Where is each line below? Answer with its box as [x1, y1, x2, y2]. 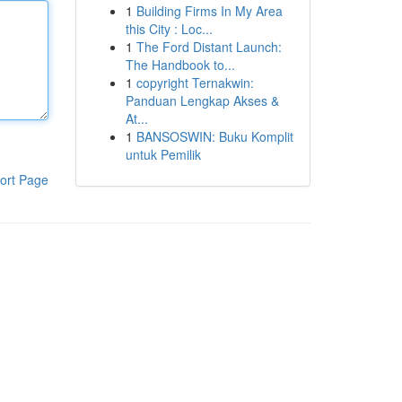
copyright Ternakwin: [135, 74, 254, 92]
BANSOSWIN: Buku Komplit [135, 127, 293, 145]
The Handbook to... [125, 56, 235, 74]
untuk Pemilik [125, 145, 201, 163]
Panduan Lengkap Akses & [125, 92, 279, 109]
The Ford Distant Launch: [135, 38, 282, 56]
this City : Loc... [125, 20, 213, 38]
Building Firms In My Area [135, 2, 283, 20]
